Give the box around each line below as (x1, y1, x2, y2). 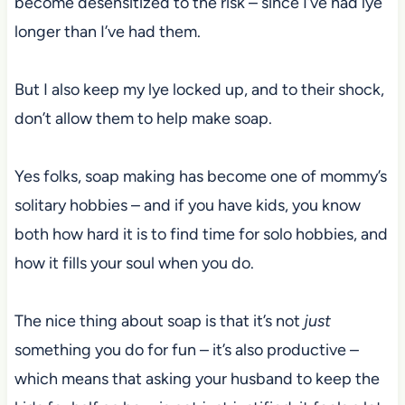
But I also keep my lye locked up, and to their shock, (14, 79, 384, 99)
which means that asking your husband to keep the (14, 368, 380, 389)
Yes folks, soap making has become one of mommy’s (14, 165, 387, 186)
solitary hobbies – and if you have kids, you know (14, 194, 361, 215)
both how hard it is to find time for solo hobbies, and (14, 223, 388, 244)
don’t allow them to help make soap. (14, 108, 276, 128)
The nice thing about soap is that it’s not (14, 310, 304, 331)
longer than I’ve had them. (14, 21, 204, 42)
